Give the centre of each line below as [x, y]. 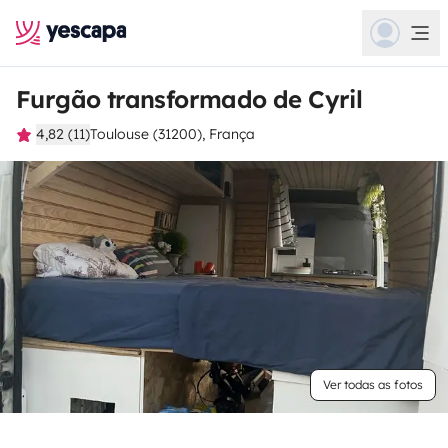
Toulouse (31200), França [172, 134]
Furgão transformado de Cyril [189, 99]
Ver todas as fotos [373, 384]
